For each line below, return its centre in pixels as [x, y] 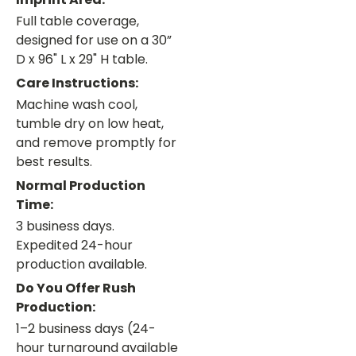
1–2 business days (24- [86, 329]
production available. [81, 265]
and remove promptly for [96, 143]
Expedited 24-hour [74, 246]
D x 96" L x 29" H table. [82, 60]
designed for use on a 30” [94, 41]
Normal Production [81, 186]
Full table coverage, [77, 21]
